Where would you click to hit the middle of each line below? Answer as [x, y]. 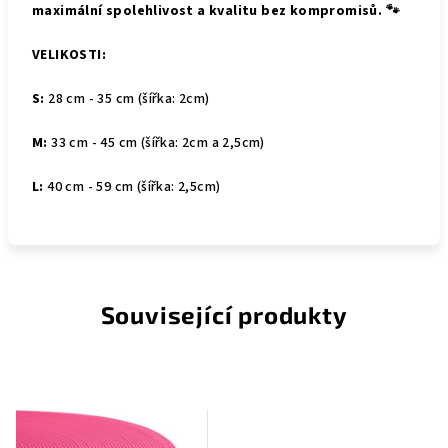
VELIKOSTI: [69, 55]
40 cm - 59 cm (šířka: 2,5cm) [134, 187]
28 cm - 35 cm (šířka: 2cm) [129, 99]
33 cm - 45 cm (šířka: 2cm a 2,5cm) [156, 143]
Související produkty [224, 314]
